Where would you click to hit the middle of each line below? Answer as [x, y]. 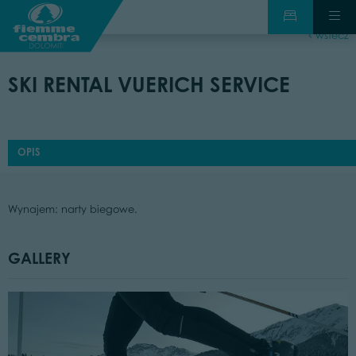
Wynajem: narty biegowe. [72, 210]
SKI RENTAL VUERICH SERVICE [149, 85]
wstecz [331, 35]
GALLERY [39, 258]
